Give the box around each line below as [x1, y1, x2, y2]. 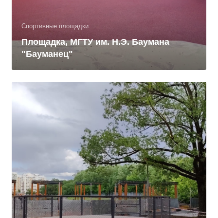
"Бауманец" [21, 49, 73, 59]
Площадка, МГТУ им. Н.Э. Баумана [21, 37, 169, 47]
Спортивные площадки [21, 22, 89, 30]
